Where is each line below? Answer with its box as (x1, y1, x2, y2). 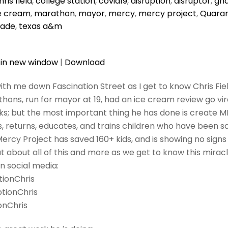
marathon (34, 7, 75, 19)
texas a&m (19, 20, 62, 32)
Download (65, 56, 105, 69)
